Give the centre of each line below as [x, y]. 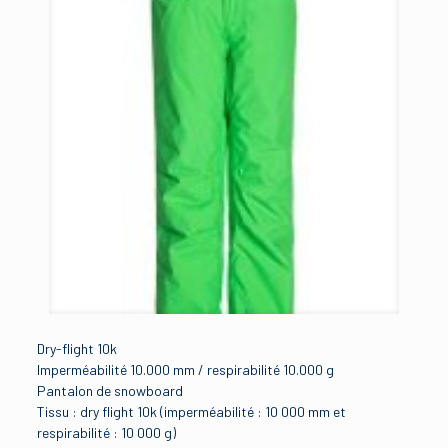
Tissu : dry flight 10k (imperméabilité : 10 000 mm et [191, 412]
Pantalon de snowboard [109, 391]
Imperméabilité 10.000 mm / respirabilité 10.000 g [185, 370]
